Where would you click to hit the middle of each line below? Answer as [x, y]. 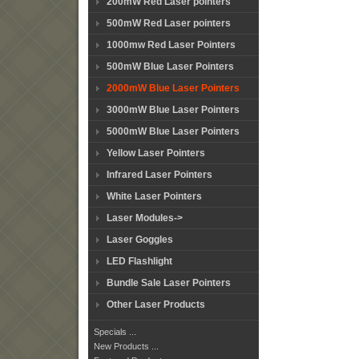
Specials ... [115, 332]
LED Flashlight [139, 261]
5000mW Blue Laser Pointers [173, 131]
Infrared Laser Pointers [159, 175]
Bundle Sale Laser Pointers [169, 283]
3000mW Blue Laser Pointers [173, 110]
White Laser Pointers [154, 196]
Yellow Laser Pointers [156, 153]
